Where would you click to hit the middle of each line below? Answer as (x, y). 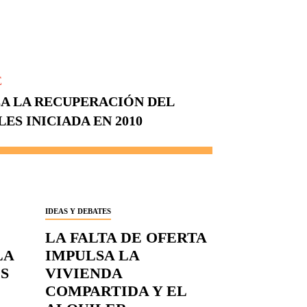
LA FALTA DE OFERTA (126, 238)
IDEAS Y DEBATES (78, 211)
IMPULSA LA (92, 256)
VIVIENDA (84, 273)
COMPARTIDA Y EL (116, 291)
